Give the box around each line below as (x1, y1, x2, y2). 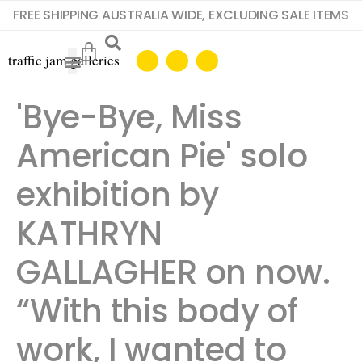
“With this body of (16, 288, 298, 334)
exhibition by (16, 172, 219, 217)
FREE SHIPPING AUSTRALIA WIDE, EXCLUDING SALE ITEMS (13, 6, 349, 24)
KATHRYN (16, 211, 162, 256)
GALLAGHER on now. (16, 250, 339, 295)
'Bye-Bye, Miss (16, 95, 242, 140)
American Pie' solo (16, 133, 308, 179)
